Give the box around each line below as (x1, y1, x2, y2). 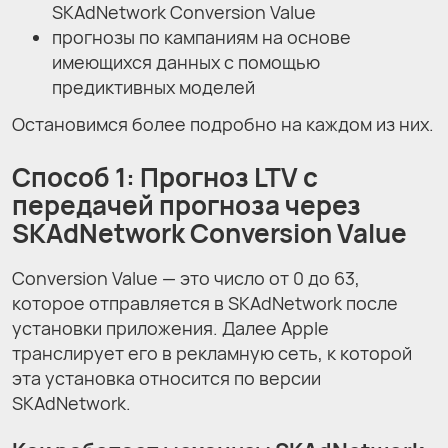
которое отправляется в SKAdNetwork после (12, 291, 398, 315)
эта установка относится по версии (12, 366, 321, 390)
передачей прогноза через (12, 186, 361, 223)
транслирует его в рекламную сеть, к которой (12, 341, 412, 365)
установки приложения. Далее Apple (12, 316, 329, 340)
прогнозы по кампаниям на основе (52, 24, 351, 49)
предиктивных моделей (52, 74, 259, 99)
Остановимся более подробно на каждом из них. (12, 111, 434, 136)
